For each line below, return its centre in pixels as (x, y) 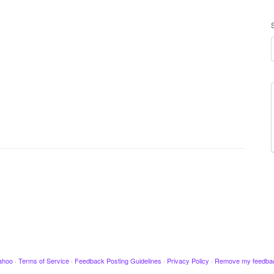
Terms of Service (43, 261)
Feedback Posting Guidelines (118, 261)
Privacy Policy (188, 261)
